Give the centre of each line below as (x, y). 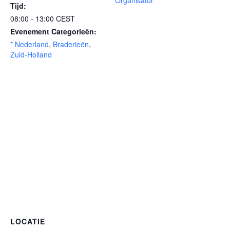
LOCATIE (28, 221)
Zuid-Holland (31, 54)
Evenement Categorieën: (53, 31)
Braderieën (71, 44)
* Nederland (30, 44)
